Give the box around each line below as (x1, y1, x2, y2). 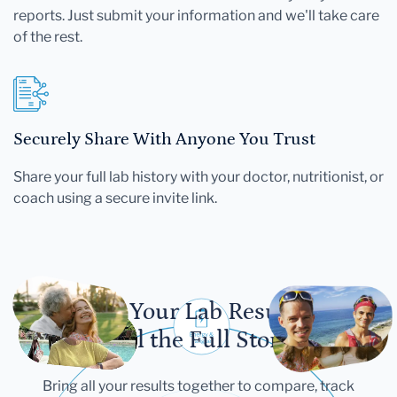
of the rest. (13, 27, 82, 45)
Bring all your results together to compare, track (43, 377, 354, 394)
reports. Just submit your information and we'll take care (13, 6, 379, 24)
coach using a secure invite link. (13, 189, 217, 206)
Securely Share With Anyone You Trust (13, 128, 315, 149)
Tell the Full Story (105, 326, 292, 354)
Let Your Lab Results (91, 298, 306, 325)
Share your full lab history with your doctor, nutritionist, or (13, 167, 384, 185)
